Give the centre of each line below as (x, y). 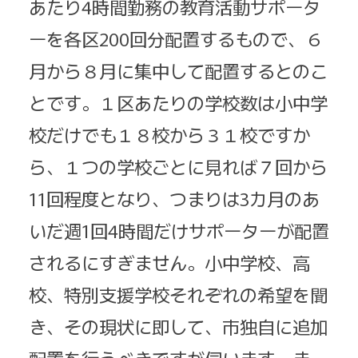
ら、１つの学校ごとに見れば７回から (178, 167)
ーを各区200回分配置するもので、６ (176, 39)
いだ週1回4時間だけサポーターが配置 (179, 231)
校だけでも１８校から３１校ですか (169, 135)
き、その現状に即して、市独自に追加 (178, 326)
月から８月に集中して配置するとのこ (178, 71)
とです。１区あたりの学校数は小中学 (178, 103)
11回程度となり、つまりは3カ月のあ (174, 199)
